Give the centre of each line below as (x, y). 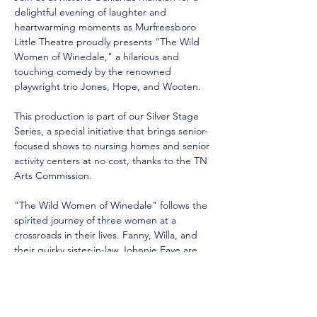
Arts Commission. (54, 175)
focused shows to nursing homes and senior (113, 146)
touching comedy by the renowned (94, 71)
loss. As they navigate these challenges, (103, 294)
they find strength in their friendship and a (110, 309)
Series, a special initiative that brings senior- (111, 131)
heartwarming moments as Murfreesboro (106, 27)
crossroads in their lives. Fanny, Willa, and (107, 235)
